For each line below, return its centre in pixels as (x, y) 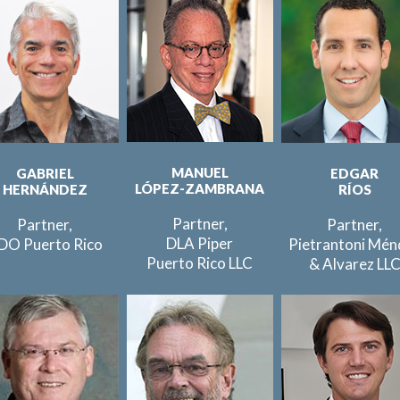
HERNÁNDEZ (45, 189)
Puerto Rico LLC (200, 263)
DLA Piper (200, 243)
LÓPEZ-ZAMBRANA (200, 188)
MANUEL (200, 172)
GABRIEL (45, 173)
